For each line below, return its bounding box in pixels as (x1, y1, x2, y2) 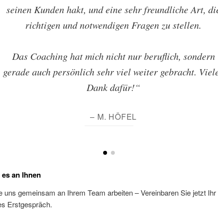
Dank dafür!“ (87, 81, 141, 94)
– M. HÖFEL (90, 110, 137, 122)
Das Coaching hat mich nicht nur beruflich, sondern (12, 50, 215, 63)
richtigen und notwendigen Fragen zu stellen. (25, 18, 202, 31)
